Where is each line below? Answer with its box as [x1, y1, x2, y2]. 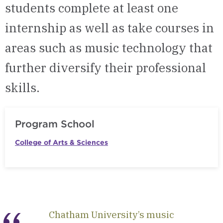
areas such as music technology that [5, 40, 213, 56]
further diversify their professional [5, 60, 206, 76]
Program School [15, 118, 95, 130]
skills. [5, 80, 40, 96]
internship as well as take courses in [5, 20, 214, 36]
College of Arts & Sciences [15, 138, 108, 146]
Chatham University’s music [49, 209, 174, 221]
